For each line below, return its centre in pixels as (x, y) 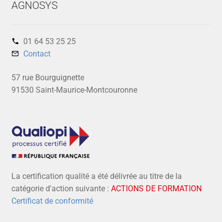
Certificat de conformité (52, 201)
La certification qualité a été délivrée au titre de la (96, 176)
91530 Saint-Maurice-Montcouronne (74, 90)
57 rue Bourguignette (48, 77)
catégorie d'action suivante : (61, 189)
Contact (37, 54)
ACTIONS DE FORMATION (156, 189)
